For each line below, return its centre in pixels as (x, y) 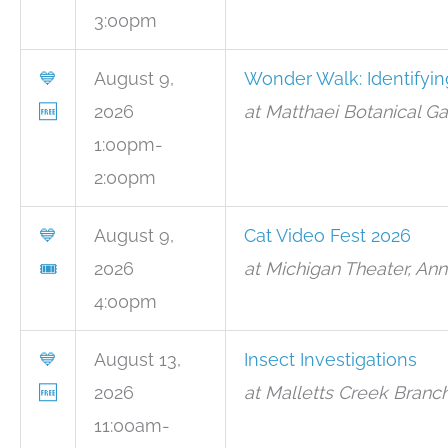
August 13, (137, 359)
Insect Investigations (330, 359)
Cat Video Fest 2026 (327, 235)
